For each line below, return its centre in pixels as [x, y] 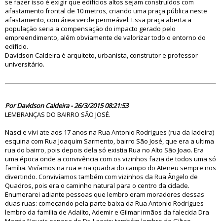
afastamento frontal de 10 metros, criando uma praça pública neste [106, 11]
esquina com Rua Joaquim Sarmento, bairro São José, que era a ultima [110, 141]
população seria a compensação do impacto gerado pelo [90, 29]
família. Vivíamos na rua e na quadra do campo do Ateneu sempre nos [110, 168]
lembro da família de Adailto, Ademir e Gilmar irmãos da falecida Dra [107, 212]
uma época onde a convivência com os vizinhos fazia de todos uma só [110, 159]
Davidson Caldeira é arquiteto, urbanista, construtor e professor [101, 55]
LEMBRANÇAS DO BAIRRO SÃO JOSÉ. [58, 114]
